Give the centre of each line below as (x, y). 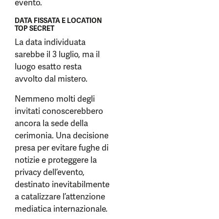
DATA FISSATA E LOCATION (58, 21)
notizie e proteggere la (56, 160)
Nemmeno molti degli (55, 99)
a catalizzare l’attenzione (60, 197)
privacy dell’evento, (50, 172)
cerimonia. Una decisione (62, 135)
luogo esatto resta (48, 66)
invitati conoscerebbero (59, 111)
